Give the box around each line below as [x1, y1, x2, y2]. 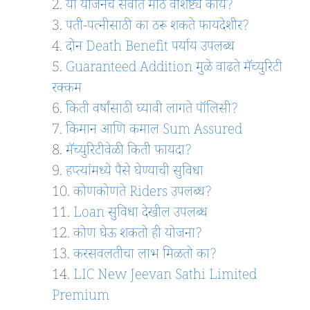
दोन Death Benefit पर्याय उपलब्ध [66, 37, 235, 60]
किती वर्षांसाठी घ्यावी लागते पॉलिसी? [66, 100, 238, 122]
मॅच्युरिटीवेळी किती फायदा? [66, 141, 192, 164]
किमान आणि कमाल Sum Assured [66, 120, 242, 143]
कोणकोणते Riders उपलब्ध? [73, 183, 212, 206]
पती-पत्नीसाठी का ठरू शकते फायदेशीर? [66, 17, 249, 39]
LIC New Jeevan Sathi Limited [73, 266, 257, 289]
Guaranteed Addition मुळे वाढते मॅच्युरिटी [66, 58, 282, 81]
